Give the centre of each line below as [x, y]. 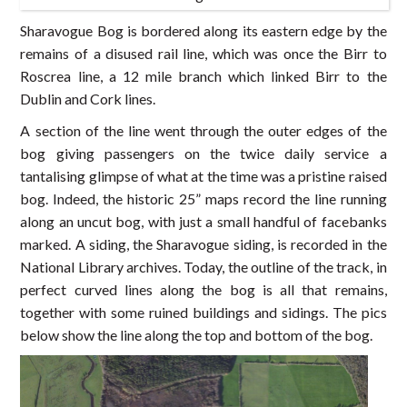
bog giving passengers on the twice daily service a [203, 153]
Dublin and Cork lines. [88, 98]
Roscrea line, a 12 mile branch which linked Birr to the [203, 75]
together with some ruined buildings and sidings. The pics [203, 312]
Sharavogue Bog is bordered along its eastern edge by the [203, 30]
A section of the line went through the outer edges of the [203, 130]
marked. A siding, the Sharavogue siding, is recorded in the [203, 243]
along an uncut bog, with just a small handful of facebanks [203, 221]
